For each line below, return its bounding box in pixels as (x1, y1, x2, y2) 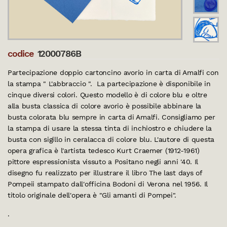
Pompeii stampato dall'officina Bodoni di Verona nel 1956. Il (8, 180, 208, 188)
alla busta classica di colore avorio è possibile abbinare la (8, 102, 202, 110)
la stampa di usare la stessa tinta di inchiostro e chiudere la (8, 124, 212, 132)
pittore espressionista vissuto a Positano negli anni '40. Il (8, 158, 199, 166)
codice (8, 48, 33, 59)
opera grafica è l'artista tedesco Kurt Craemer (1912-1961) (8, 146, 200, 155)
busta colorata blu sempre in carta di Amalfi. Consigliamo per (8, 113, 215, 121)
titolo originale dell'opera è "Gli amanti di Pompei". (8, 191, 177, 199)
